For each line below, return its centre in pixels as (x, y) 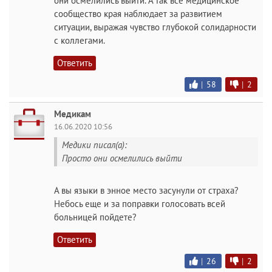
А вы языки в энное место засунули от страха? (146, 190)
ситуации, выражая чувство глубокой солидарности (155, 27)
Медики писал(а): (94, 144)
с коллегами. (80, 40)
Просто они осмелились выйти (122, 158)
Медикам (73, 114)
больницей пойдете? (95, 217)
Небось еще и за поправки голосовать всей (140, 204)
